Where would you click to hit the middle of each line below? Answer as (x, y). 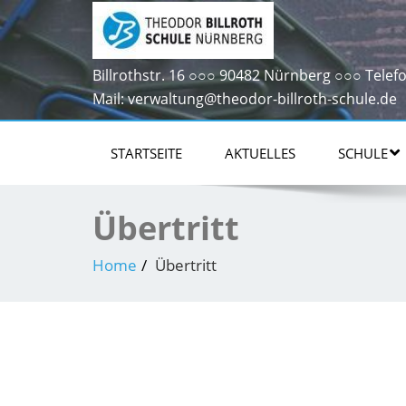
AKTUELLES (260, 153)
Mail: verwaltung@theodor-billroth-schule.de (245, 98)
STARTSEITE (146, 153)
